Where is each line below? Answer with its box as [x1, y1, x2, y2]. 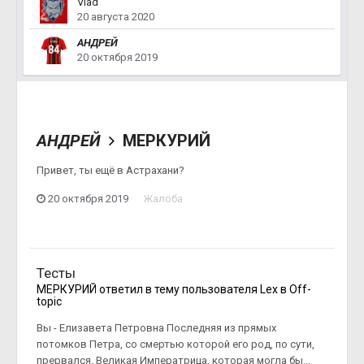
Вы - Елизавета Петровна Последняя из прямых [37, 321, 276, 334]
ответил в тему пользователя [97, 282, 260, 296]
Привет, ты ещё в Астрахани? [37, 163, 187, 176]
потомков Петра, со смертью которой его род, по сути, [37, 337, 314, 350]
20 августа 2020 [77, 11, 154, 23]
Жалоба [143, 193, 183, 206]
